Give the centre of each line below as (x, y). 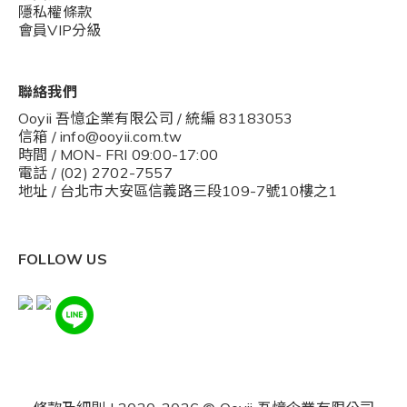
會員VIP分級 (60, 30)
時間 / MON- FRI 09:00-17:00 (118, 155)
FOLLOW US (63, 259)
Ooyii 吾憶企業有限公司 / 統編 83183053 (156, 119)
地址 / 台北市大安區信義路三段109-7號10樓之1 (178, 191)
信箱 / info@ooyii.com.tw (100, 137)
